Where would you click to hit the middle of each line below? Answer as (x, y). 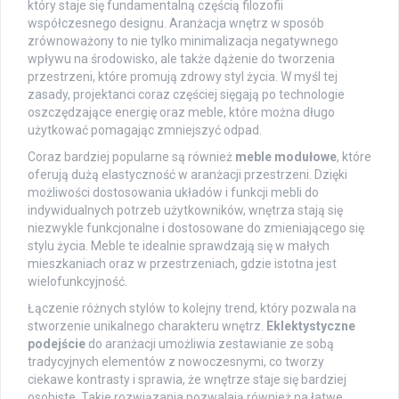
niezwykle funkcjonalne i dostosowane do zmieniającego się (196, 228)
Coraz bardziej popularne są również (131, 157)
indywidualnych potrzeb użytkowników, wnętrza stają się (185, 211)
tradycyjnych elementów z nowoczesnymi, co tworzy (176, 362)
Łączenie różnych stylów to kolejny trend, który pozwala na (192, 309)
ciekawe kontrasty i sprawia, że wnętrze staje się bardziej (187, 380)
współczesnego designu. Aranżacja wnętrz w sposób (176, 24)
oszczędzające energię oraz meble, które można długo (181, 113)
